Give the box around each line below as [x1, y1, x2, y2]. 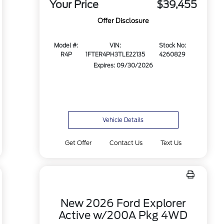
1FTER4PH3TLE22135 [85, 51, 145, 58]
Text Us [160, 139, 182, 146]
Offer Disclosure [97, 17, 149, 25]
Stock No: [158, 42, 186, 49]
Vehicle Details [102, 116, 144, 123]
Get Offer [64, 139, 91, 146]
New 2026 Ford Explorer [60, 197, 186, 209]
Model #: [54, 42, 78, 49]
